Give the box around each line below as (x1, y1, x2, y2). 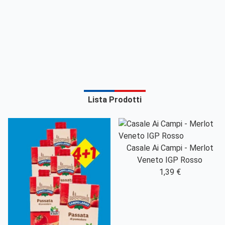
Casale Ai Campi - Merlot (126, 143, 213, 153)
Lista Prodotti (87, 95, 142, 104)
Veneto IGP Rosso (137, 155, 202, 165)
